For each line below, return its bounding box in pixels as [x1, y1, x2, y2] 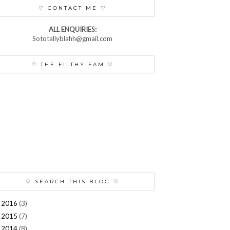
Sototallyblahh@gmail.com [32, 34, 112, 43]
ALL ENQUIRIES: [48, 25, 97, 33]
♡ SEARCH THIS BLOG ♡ [25, 178, 120, 185]
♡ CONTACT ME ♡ [38, 4, 107, 11]
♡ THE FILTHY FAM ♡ [31, 61, 114, 68]
